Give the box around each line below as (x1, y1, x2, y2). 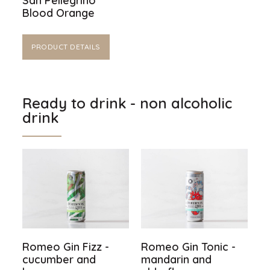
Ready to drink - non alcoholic (22, 93, 233, 112)
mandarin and (140, 253, 212, 267)
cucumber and (22, 253, 96, 267)
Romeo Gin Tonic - (140, 240, 236, 254)
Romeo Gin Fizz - (22, 240, 110, 254)
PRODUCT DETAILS (31, 42, 101, 51)
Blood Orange (22, 5, 95, 20)
